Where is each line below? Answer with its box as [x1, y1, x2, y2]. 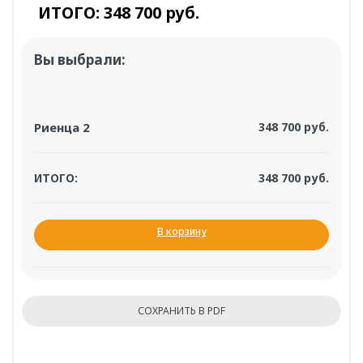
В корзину [156, 224, 207, 238]
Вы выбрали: [34, 49, 126, 69]
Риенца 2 [34, 118, 90, 135]
